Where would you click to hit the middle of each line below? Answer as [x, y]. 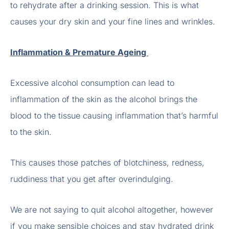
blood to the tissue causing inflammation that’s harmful [114, 116]
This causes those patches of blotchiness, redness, [107, 163]
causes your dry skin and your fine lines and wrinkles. [114, 22]
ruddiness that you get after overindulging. [93, 179]
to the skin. [32, 132]
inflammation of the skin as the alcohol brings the [104, 99]
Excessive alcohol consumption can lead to [92, 83]
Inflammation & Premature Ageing [79, 52]
